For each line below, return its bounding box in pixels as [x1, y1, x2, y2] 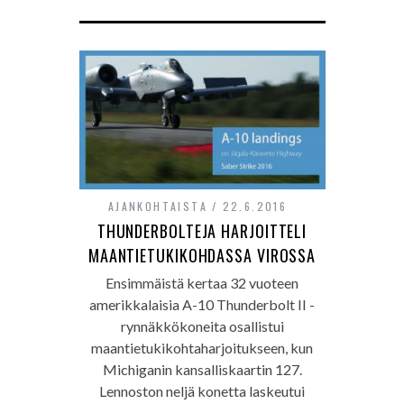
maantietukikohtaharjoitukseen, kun [91, 338, 313, 356]
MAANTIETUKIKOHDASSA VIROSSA [87, 243, 317, 267]
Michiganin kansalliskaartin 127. [102, 360, 302, 378]
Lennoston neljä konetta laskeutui [99, 381, 305, 399]
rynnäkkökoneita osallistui [120, 317, 284, 335]
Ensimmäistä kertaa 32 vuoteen [106, 273, 298, 291]
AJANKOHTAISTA [107, 197, 208, 214]
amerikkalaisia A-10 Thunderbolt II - [89, 295, 315, 313]
